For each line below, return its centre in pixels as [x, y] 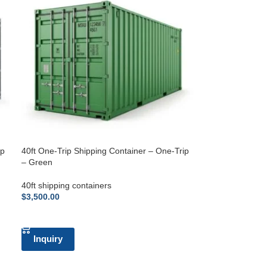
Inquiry [48, 238]
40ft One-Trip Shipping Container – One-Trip [105, 150]
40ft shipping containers [67, 185]
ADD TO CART [55, 215]
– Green [37, 162]
